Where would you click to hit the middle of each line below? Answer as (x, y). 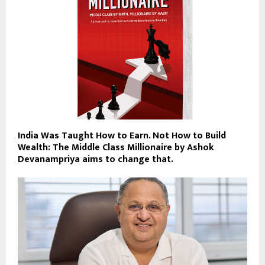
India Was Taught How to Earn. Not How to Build (122, 135)
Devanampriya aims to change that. (96, 159)
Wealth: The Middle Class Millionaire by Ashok (116, 147)
